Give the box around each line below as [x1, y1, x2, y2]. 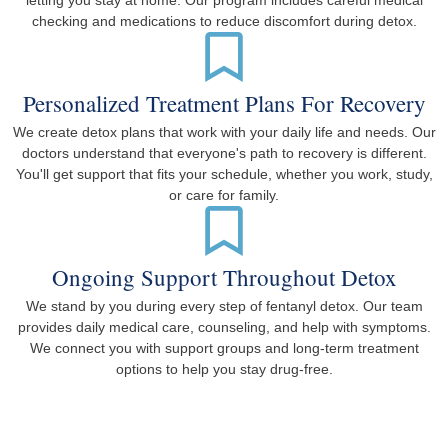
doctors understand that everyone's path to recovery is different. [21, 145, 427, 162]
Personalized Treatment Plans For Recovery [22, 88, 426, 119]
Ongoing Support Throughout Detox [51, 262, 397, 293]
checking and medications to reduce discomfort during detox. [31, 13, 417, 30]
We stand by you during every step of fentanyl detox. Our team [25, 298, 423, 315]
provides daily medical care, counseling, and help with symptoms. [17, 319, 431, 336]
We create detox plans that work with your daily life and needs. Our [12, 124, 436, 141]
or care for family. [169, 187, 279, 204]
